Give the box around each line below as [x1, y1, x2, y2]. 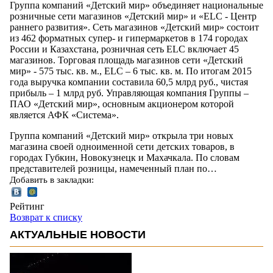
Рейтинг [10, 200, 44, 211]
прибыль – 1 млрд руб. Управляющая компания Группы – [10, 87, 249, 98]
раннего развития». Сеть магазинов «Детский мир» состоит [10, 21, 259, 32]
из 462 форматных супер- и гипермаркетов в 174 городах [10, 32, 248, 43]
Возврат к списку [10, 211, 82, 222]
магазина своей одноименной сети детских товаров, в [10, 141, 235, 152]
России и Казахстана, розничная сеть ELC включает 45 [10, 43, 239, 54]
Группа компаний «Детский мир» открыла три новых [10, 130, 233, 141]
